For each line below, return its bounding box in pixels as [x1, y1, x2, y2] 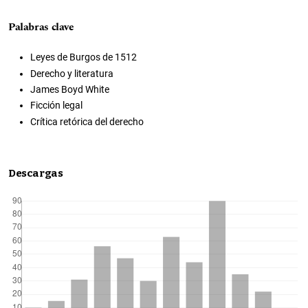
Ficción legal [30, 100, 82, 111]
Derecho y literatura [30, 67, 113, 79]
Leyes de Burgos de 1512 [30, 52, 137, 63]
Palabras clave [8, 19, 74, 36]
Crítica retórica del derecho [30, 115, 144, 127]
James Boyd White [30, 83, 109, 95]
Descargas [8, 166, 63, 179]
